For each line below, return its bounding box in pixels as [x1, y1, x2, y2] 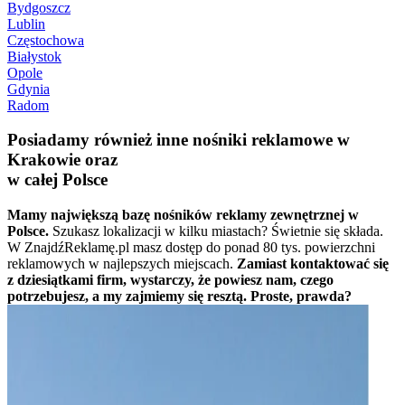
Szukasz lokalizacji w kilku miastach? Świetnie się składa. [52, 222, 383, 239]
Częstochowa [7, 32, 84, 48]
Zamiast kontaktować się [237, 255, 389, 271]
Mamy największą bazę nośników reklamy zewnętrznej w [7, 206, 359, 222]
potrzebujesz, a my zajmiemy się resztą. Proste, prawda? [7, 287, 352, 304]
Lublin [7, 15, 45, 32]
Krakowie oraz [7, 150, 118, 170]
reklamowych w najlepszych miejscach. [7, 255, 233, 271]
